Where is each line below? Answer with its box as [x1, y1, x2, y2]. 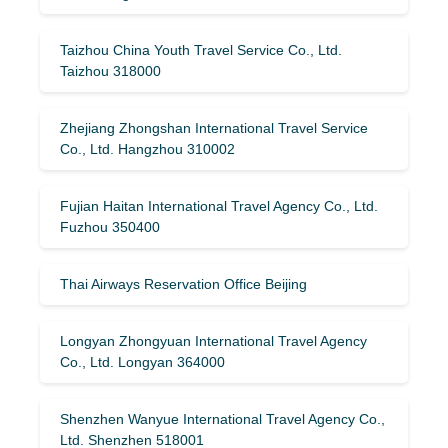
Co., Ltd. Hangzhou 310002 [60, 140, 235, 157]
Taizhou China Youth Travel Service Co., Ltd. [60, 41, 342, 58]
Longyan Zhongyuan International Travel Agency [60, 332, 367, 349]
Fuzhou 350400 [60, 218, 160, 235]
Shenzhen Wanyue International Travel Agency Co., [60, 410, 385, 427]
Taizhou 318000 [60, 62, 161, 79]
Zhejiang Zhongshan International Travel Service [60, 119, 368, 136]
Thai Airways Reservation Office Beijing [60, 275, 307, 292]
